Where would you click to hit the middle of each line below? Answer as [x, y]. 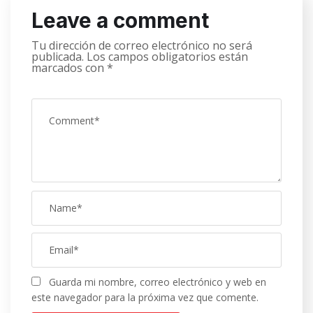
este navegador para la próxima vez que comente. [145, 297]
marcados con [69, 67]
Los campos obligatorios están [167, 56]
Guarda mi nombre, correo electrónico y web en [158, 282]
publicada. [58, 56]
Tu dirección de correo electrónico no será [142, 45]
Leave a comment [120, 20]
